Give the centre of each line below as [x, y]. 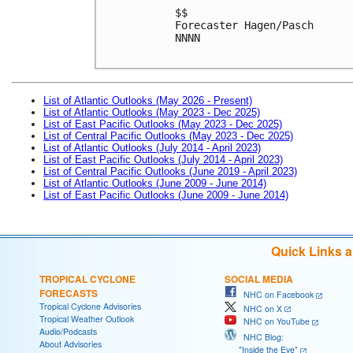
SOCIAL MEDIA [259, 279]
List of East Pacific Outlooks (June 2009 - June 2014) [166, 195]
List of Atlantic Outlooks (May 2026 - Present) [148, 100]
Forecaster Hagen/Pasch [244, 25]
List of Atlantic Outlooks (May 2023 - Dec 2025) [152, 112]
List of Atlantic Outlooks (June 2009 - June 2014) [155, 183]
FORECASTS [69, 293]
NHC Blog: [260, 337]
